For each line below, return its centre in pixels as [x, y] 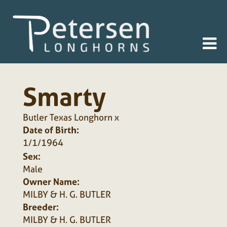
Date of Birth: [51, 130]
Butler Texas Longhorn [68, 117]
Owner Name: [51, 182]
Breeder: [41, 207]
